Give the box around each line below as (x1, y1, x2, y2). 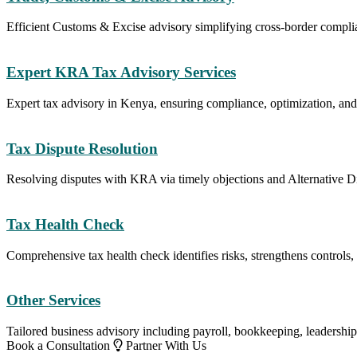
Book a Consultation (6, 339, 113, 353)
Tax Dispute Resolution (6, 139, 158, 157)
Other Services (6, 292, 100, 309)
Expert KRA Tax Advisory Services (6, 64, 236, 81)
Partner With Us (123, 339, 206, 353)
